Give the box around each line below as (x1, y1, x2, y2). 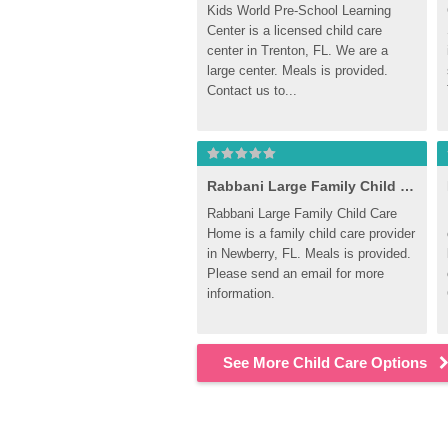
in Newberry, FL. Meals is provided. (207, 246, 411, 261)
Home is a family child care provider (207, 226, 415, 241)
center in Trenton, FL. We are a (207, 43, 388, 58)
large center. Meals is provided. (207, 63, 388, 78)
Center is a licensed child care (207, 23, 382, 38)
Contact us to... (207, 83, 297, 98)
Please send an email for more (207, 266, 384, 281)
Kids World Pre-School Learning (207, 3, 391, 18)
